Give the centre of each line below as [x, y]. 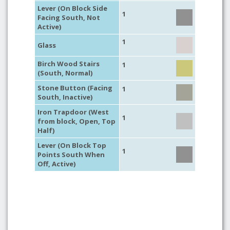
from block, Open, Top [76, 121]
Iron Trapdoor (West [73, 112]
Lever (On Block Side [72, 8]
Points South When [71, 155]
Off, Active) [56, 164]
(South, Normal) [65, 73]
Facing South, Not [69, 17]
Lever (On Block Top [72, 145]
